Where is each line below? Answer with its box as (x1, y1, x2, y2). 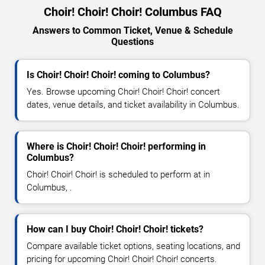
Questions (111, 36, 154, 48)
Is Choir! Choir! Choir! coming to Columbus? (27, 69, 210, 81)
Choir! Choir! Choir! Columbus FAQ (43, 5, 222, 20)
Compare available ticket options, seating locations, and (27, 241, 240, 252)
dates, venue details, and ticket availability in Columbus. (27, 99, 240, 111)
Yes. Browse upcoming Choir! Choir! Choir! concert (27, 86, 220, 98)
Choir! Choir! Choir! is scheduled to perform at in (27, 169, 210, 180)
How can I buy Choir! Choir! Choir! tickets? (27, 224, 203, 235)
